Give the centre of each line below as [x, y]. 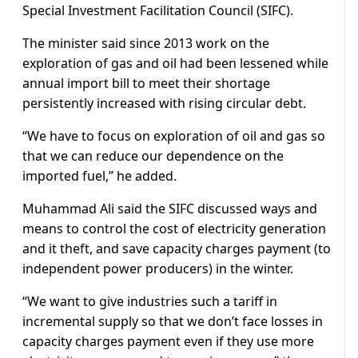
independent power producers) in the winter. [158, 269]
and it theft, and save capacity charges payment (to [177, 249]
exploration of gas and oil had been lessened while [175, 64]
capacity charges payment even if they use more [168, 342]
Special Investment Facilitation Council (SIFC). [158, 11]
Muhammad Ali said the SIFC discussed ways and [170, 209]
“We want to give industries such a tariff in [150, 302]
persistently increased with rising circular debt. [164, 103]
